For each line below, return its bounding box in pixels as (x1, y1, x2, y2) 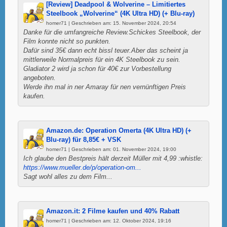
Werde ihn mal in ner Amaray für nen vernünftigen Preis (23, 83, 186, 91)
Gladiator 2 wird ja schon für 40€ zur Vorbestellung (23, 65, 171, 72)
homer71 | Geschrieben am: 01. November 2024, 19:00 (46, 146, 176, 152)
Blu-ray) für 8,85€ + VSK (46, 136, 121, 143)
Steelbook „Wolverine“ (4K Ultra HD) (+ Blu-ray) (46, 10, 195, 17)
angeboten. (23, 74, 56, 82)
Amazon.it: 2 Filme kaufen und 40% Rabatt (46, 207, 179, 215)
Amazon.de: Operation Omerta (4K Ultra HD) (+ (46, 127, 192, 134)
